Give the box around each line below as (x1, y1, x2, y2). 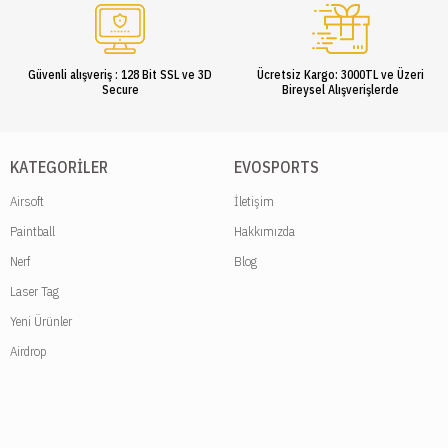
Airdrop (10, 342, 46, 360)
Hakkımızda (234, 222, 295, 240)
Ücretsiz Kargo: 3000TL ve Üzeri (257, 66, 425, 82)
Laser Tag (10, 282, 59, 300)
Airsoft (10, 192, 44, 210)
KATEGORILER (10, 156, 108, 177)
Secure (101, 81, 139, 97)
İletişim (234, 192, 274, 210)
